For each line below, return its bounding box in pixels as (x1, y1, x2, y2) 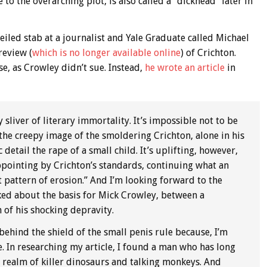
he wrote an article (144, 61, 225, 73)
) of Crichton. (180, 46, 236, 58)
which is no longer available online (32, 46, 181, 58)
